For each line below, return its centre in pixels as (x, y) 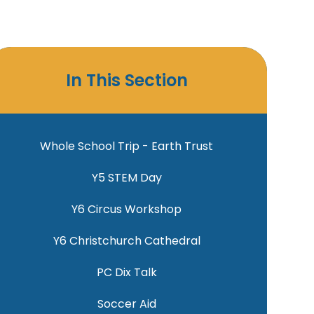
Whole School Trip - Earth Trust (127, 146)
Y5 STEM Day (127, 178)
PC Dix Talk (127, 273)
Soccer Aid (127, 304)
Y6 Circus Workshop (127, 210)
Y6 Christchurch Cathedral (127, 241)
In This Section (127, 81)
